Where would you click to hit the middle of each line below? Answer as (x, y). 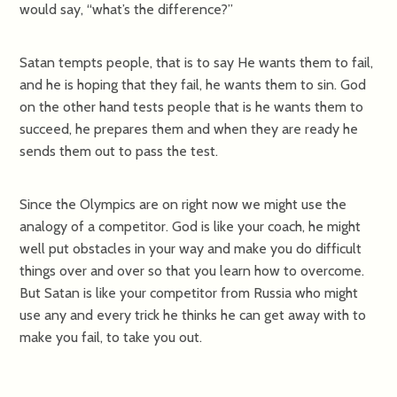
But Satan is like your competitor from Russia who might (189, 292)
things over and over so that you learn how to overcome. (192, 270)
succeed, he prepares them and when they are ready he (189, 128)
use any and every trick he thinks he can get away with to (193, 315)
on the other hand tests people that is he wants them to (192, 106)
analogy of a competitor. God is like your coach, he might (191, 226)
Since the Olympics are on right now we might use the (183, 204)
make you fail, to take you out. (111, 337)
